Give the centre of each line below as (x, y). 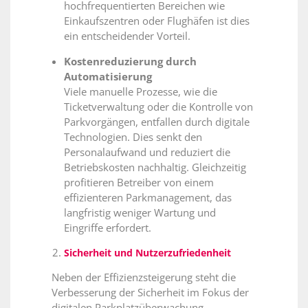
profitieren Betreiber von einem (139, 182)
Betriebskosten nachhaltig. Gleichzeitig (155, 167)
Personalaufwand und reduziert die (147, 152)
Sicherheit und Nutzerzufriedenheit (147, 252)
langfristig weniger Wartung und (140, 212)
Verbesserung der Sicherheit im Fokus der (150, 292)
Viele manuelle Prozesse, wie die (141, 91)
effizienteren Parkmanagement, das (148, 197)
